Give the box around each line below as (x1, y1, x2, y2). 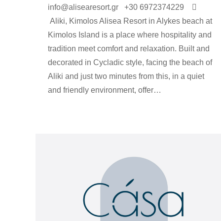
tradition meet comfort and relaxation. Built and (48, 44, 210, 53)
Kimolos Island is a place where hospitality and (48, 30, 212, 39)
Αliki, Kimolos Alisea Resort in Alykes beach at (48, 16, 212, 25)
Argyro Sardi (91, 104, 127, 112)
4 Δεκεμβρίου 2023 (134, 104, 187, 112)
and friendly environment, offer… (48, 85, 161, 94)
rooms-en (48, 104, 74, 112)
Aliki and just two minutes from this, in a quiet (48, 72, 204, 80)
